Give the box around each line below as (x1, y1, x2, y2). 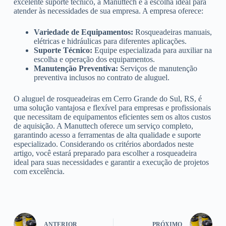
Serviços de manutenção (118, 64, 197, 73)
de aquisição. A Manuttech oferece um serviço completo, (13, 121, 193, 130)
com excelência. (13, 166, 65, 176)
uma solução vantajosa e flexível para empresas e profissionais (13, 103, 211, 112)
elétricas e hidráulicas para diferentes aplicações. (33, 36, 187, 45)
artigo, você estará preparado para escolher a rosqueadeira (13, 148, 197, 157)
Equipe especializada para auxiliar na (92, 45, 212, 54)
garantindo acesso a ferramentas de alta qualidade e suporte (13, 130, 201, 139)
